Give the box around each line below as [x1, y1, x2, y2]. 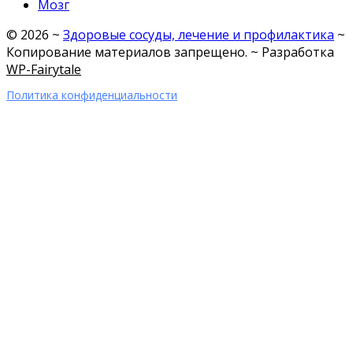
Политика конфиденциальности [6, 87, 177, 103]
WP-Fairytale [6, 61, 81, 79]
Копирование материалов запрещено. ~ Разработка [6, 43, 334, 61]
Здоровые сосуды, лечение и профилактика [63, 26, 334, 44]
